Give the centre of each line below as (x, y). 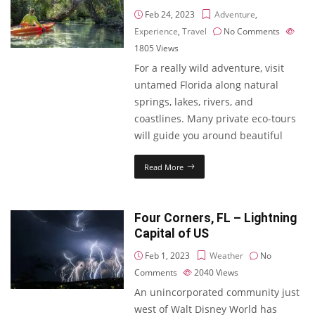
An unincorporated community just (217, 292)
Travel (195, 31)
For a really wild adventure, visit (210, 68)
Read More (164, 167)
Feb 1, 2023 (167, 256)
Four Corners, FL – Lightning (216, 218)
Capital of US (172, 233)
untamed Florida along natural (207, 85)
